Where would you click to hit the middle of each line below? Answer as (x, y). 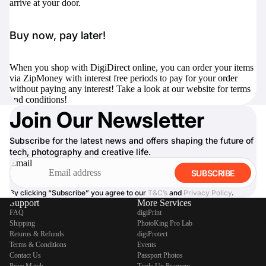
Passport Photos (160, 256)
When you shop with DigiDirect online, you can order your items (132, 68)
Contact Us (25, 256)
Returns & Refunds (37, 234)
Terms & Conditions (38, 245)
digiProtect (153, 234)
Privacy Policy (208, 193)
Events (147, 245)
